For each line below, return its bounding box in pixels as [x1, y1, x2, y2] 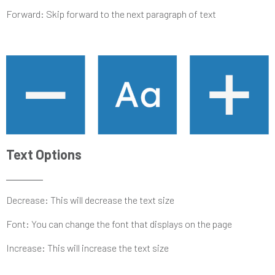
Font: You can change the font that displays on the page [6, 217, 232, 230]
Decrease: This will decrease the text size [6, 193, 174, 206]
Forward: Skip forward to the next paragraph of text [6, 7, 216, 20]
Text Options [6, 145, 82, 162]
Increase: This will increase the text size [6, 241, 169, 254]
